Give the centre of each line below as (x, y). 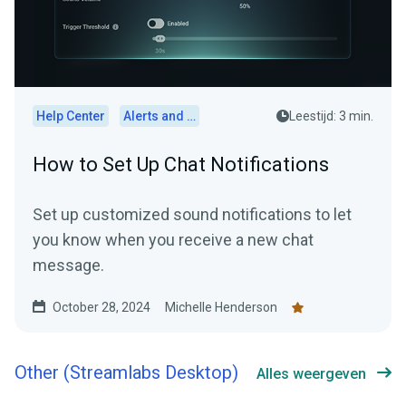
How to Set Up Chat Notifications (181, 165)
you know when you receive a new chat (173, 240)
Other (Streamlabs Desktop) (126, 373)
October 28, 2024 (101, 308)
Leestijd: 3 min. (331, 116)
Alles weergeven (311, 374)
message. (68, 266)
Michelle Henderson (221, 308)
